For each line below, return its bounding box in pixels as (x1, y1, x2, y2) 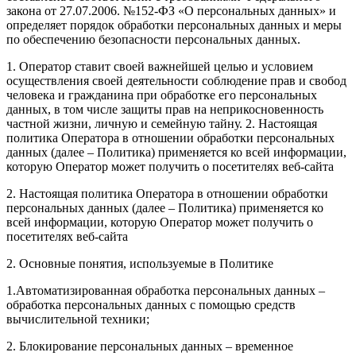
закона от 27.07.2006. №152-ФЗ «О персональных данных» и (6, 4, 336, 18)
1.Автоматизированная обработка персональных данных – (6, 284, 325, 298)
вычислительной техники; (6, 312, 149, 327)
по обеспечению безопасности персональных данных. (6, 33, 300, 47)
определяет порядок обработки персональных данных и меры (6, 18, 342, 33)
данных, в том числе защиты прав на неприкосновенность (6, 103, 323, 117)
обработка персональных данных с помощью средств (6, 298, 296, 312)
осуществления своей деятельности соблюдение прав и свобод (6, 74, 346, 88)
